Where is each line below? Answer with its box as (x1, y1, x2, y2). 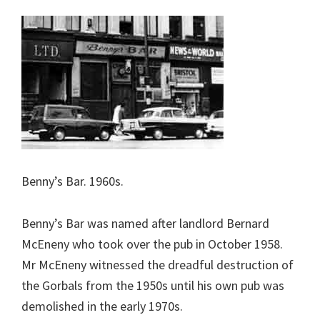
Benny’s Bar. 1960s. (21, 173, 124, 189)
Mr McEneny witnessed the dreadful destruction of (21, 256, 294, 273)
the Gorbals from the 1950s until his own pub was (21, 277, 284, 294)
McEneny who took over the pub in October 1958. (21, 236, 283, 252)
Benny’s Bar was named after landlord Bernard (21, 215, 269, 231)
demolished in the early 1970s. (21, 298, 183, 314)
